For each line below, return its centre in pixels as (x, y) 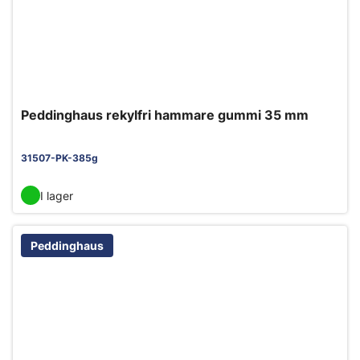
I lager (57, 195)
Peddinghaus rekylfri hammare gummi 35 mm (165, 115)
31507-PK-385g (59, 158)
